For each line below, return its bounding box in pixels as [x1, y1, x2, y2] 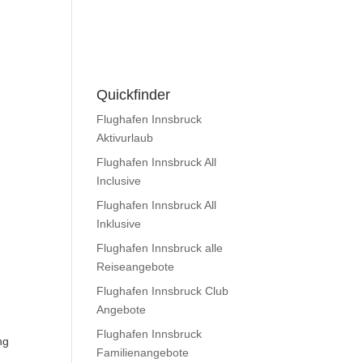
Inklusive [96, 217, 142, 230]
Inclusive [96, 174, 142, 187]
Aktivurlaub [96, 131, 154, 144]
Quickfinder [96, 87, 171, 103]
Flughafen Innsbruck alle [96, 241, 224, 254]
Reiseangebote [96, 260, 175, 273]
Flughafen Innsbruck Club [96, 284, 229, 297]
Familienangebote [96, 346, 190, 359]
